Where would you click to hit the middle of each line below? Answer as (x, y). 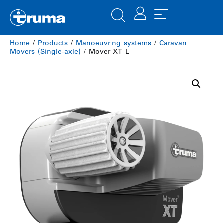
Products (53, 43)
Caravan (173, 43)
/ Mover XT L (105, 51)
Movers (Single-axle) (45, 51)
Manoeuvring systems (113, 43)
